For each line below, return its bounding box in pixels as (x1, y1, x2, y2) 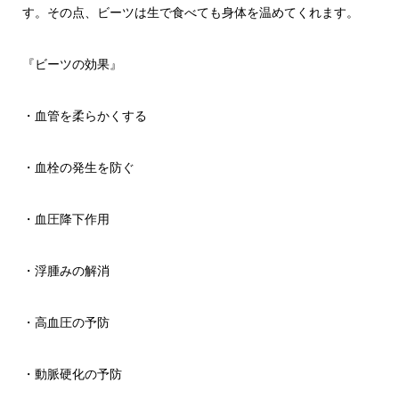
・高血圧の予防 (21, 313, 110, 331)
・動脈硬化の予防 (21, 365, 122, 383)
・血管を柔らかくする (21, 107, 147, 125)
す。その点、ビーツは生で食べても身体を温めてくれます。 (21, 4, 359, 21)
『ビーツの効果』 (21, 55, 122, 73)
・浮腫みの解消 (21, 262, 110, 280)
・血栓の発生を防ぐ (21, 159, 134, 176)
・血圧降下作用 (21, 210, 110, 228)
